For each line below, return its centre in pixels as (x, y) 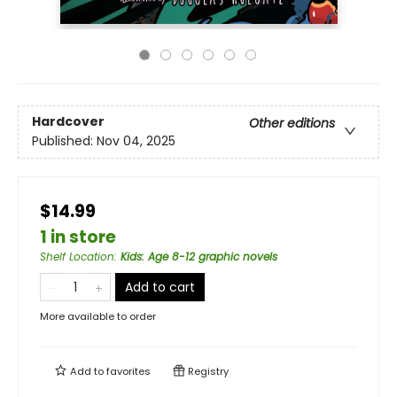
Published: (64, 141)
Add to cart (160, 287)
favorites (128, 371)
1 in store (78, 237)
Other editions (292, 124)
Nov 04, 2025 (136, 141)
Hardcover (68, 122)
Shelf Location (77, 257)
